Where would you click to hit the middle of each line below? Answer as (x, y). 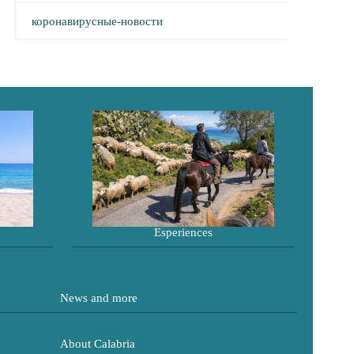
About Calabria (98, 343)
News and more (99, 298)
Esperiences (183, 232)
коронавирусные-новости (97, 21)
